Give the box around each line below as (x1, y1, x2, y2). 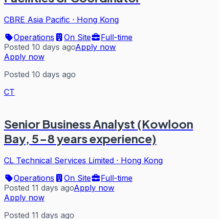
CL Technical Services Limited (4, 155, 114, 166)
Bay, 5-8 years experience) (4, 131, 156, 146)
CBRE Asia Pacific (4, 15, 70, 25)
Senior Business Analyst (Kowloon (4, 116, 193, 131)
